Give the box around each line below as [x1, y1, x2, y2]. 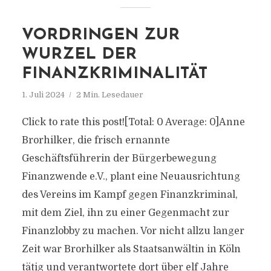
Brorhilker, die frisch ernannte [21, 135, 170, 146]
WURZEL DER [21, 47, 137, 63]
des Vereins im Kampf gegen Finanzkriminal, [21, 189, 238, 200]
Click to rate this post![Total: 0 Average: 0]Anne [21, 117, 245, 128]
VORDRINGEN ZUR [21, 27, 180, 44]
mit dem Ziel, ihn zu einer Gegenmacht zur [21, 207, 229, 218]
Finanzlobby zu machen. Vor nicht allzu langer [21, 226, 244, 237]
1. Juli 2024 [21, 90, 65, 99]
